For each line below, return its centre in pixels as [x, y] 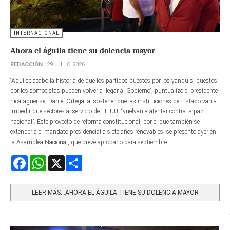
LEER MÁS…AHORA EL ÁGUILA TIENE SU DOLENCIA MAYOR [115, 192]
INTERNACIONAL [36, 33]
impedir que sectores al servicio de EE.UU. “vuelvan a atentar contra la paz [107, 111]
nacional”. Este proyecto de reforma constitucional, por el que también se [105, 121]
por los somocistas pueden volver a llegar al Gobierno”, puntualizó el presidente [114, 91]
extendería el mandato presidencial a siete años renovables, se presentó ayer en [113, 132]
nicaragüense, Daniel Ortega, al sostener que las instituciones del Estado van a [113, 101]
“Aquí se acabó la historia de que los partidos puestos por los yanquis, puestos [114, 80]
